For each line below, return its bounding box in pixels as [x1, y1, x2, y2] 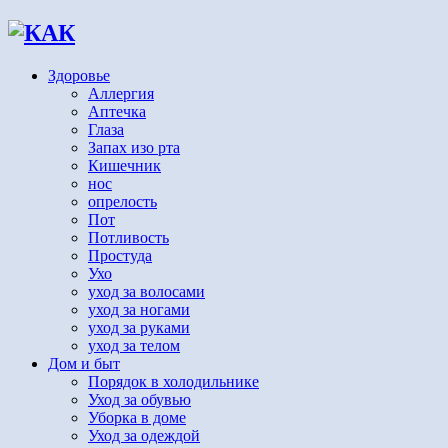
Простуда [88, 246, 152, 264]
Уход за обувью [88, 390, 191, 408]
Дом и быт [48, 354, 120, 372]
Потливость [88, 228, 169, 246]
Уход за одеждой [88, 426, 200, 444]
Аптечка [88, 102, 146, 120]
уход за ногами [88, 300, 190, 318]
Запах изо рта [88, 138, 180, 156]
